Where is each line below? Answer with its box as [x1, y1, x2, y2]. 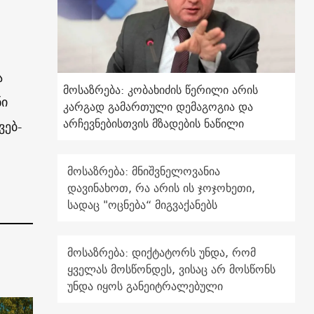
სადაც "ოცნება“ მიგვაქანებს [67, 195, 218, 215]
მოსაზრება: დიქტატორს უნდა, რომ [67, 243, 257, 263]
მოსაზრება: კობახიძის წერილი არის [63, 80, 259, 100]
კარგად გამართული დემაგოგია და [63, 97, 254, 117]
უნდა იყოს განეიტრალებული [67, 276, 224, 296]
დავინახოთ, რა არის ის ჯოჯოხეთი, [67, 178, 256, 198]
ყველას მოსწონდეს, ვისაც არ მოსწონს [67, 259, 276, 280]
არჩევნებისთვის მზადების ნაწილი [63, 114, 245, 134]
